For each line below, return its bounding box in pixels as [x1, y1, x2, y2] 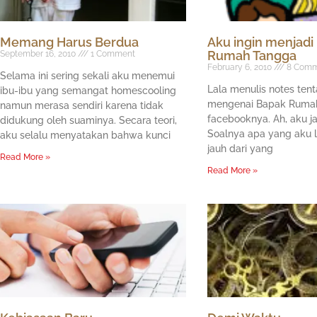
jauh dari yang [207, 143, 273, 155]
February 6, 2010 [207, 62, 274, 73]
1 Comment [88, 49, 135, 59]
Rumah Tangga [207, 48, 296, 64]
